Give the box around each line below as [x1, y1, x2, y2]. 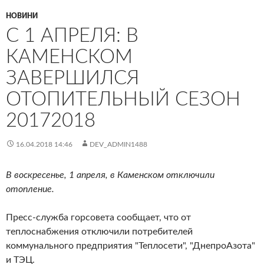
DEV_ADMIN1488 [90, 140, 147, 148]
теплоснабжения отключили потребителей [6, 226, 193, 236]
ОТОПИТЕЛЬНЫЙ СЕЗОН [6, 89, 240, 109]
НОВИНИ [6, 12, 38, 19]
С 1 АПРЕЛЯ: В [6, 25, 138, 45]
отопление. [6, 184, 54, 194]
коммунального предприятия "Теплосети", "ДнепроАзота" [6, 240, 255, 250]
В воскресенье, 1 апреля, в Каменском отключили [6, 170, 214, 180]
